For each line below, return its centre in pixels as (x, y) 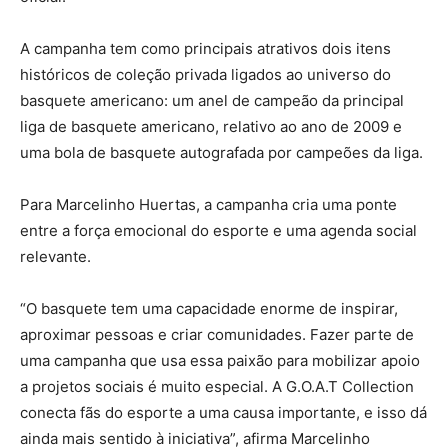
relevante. (55, 256)
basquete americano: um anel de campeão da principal (212, 100)
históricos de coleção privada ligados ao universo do (205, 74)
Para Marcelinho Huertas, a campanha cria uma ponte (208, 204)
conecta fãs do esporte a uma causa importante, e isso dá (223, 412)
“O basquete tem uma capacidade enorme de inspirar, (209, 308)
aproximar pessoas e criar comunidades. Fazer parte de (217, 334)
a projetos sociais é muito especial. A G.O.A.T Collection (217, 386)
